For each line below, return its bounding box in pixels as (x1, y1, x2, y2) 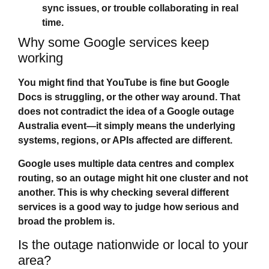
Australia (18, 121, 59, 131)
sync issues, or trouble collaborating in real (42, 3, 238, 14)
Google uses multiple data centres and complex (18, 158, 234, 169)
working (18, 50, 63, 66)
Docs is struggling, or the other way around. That (18, 92, 240, 103)
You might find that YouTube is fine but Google (18, 77, 229, 88)
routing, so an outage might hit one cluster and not (18, 172, 248, 183)
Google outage (167, 106, 234, 117)
